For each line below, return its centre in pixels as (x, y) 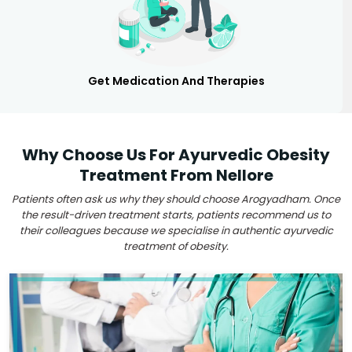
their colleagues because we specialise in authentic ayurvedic (176, 230)
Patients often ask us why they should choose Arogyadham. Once (176, 199)
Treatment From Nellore (176, 175)
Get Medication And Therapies (176, 81)
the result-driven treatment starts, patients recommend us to (176, 214)
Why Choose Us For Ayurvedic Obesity (176, 154)
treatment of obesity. (176, 246)
